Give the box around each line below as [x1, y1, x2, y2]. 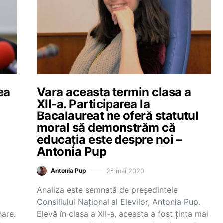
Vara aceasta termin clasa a [37, 85, 191, 99]
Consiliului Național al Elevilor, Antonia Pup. [37, 197, 200, 207]
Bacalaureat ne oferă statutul [37, 109, 199, 123]
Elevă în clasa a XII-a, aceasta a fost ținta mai [37, 209, 208, 219]
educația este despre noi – [37, 132, 182, 147]
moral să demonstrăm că [37, 120, 176, 135]
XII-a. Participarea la [37, 97, 150, 111]
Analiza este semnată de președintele [37, 185, 178, 195]
